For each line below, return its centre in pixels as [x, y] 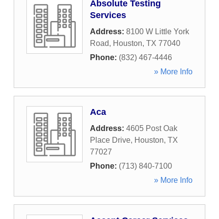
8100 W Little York [158, 32]
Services [108, 15]
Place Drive [110, 140]
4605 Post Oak [152, 128]
